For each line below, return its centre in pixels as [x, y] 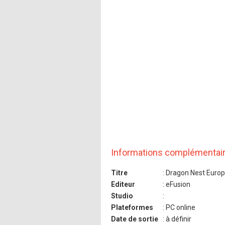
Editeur [123, 184]
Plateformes [132, 207]
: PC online [178, 207]
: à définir [176, 219]
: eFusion [176, 184]
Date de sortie [135, 219]
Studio [122, 196]
